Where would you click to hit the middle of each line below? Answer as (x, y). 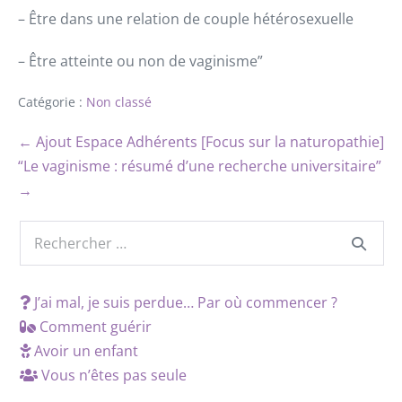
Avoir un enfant (84, 351)
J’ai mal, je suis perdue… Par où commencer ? (184, 303)
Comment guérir (94, 327)
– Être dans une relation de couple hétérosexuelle (186, 19)
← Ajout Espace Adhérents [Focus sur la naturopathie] (201, 142)
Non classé (119, 102)
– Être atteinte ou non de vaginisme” (140, 61)
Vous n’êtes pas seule (112, 376)
